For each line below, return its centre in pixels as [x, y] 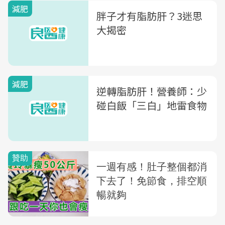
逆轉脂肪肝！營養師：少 [152, 91]
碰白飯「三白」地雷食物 [152, 105]
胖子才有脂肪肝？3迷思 [149, 16]
